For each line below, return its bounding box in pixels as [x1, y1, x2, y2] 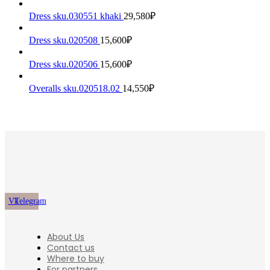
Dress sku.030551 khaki [29, 11, 124, 22]
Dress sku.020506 [29, 59, 100, 70]
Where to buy [47, 253, 104, 265]
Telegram [14, 196, 46, 206]
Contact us [47, 242, 95, 254]
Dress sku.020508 [29, 35, 100, 46]
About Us [47, 231, 84, 243]
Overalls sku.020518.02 [29, 83, 122, 94]
